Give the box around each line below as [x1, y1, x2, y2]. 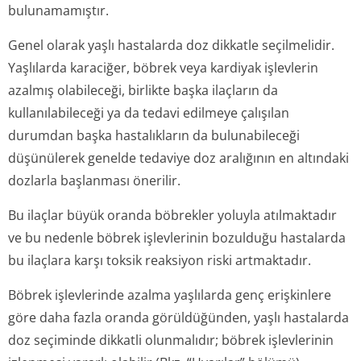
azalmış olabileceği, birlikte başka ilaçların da [8, 81, 278, 99]
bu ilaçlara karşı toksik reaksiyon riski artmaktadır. [8, 251, 311, 269]
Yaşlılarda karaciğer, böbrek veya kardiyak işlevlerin [8, 59, 318, 77]
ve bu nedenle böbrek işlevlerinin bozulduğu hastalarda [8, 229, 346, 247]
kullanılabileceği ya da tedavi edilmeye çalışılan [8, 104, 289, 122]
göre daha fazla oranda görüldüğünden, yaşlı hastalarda [8, 309, 349, 326]
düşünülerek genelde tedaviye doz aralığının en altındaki [8, 149, 349, 167]
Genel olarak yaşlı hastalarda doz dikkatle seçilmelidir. [8, 36, 334, 54]
